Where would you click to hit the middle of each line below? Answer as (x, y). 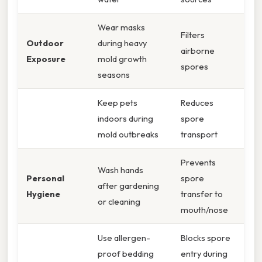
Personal (45, 178)
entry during (204, 254)
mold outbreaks (128, 135)
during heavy (122, 43)
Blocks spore (206, 238)
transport (199, 135)
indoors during (125, 119)
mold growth (122, 59)
